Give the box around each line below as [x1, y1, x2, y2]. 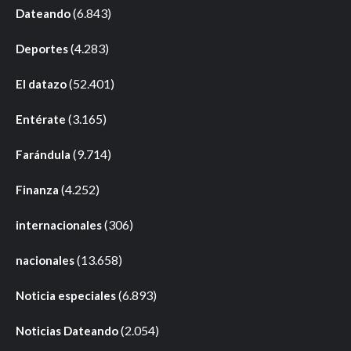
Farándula [16, 147, 71, 162]
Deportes [16, 42, 68, 56]
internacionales [16, 218, 102, 233]
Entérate [16, 112, 66, 127]
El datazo [16, 77, 67, 92]
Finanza [16, 183, 59, 197]
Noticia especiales [16, 288, 116, 303]
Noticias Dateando [16, 324, 118, 338]
